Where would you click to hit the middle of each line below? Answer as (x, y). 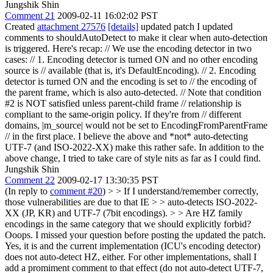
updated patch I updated (186, 26)
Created (21, 26)
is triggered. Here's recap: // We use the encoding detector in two (128, 48)
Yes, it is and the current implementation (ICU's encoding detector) (133, 246)
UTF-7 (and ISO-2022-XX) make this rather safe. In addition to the (134, 147)
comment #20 (76, 191)
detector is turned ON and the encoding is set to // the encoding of (131, 81)
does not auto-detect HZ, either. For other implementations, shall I (131, 257)
